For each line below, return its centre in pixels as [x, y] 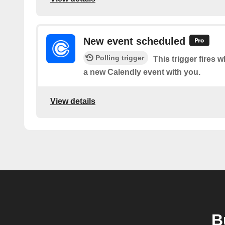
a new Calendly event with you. [142, 72]
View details [73, 101]
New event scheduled [134, 41]
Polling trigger [120, 58]
